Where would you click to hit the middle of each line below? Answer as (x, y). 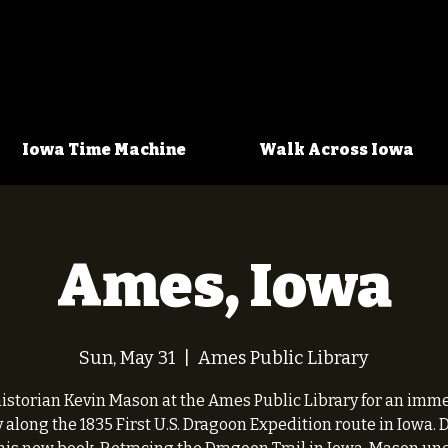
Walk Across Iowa (336, 149)
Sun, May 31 (127, 358)
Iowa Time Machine (103, 149)
